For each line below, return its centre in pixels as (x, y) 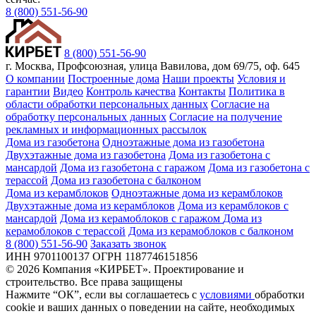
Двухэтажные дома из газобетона (86, 154)
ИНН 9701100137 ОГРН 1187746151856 (102, 256)
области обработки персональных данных (107, 104)
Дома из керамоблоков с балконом (211, 231)
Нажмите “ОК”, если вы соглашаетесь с (103, 294)
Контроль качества (131, 91)
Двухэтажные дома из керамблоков (90, 205)
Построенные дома (114, 78)
